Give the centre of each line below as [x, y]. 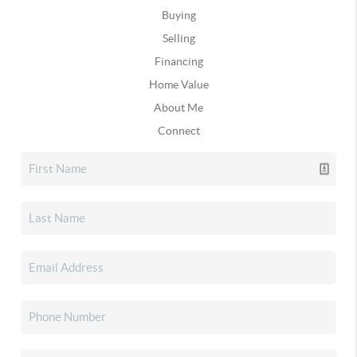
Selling [178, 38]
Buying [178, 15]
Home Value [178, 84]
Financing [178, 61]
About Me [178, 107]
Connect [178, 130]
